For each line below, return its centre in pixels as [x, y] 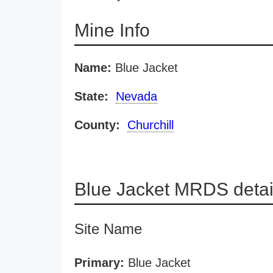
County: [97, 125]
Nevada [136, 96]
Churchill [151, 125]
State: [91, 96]
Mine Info [112, 30]
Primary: [99, 263]
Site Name [108, 229]
